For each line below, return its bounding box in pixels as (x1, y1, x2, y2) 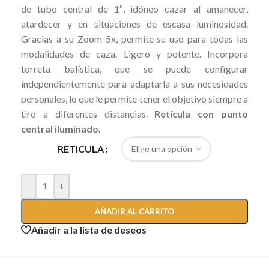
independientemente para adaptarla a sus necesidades (21, 77, 248, 89)
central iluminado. (21, 122, 101, 134)
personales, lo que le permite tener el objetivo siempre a (21, 92, 248, 104)
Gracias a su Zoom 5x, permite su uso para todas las (21, 32, 248, 44)
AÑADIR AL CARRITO (95, 206, 174, 216)
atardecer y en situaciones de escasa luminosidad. (21, 17, 248, 29)
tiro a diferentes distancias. (21, 107, 155, 119)
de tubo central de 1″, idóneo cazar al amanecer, (21, 2, 248, 14)
